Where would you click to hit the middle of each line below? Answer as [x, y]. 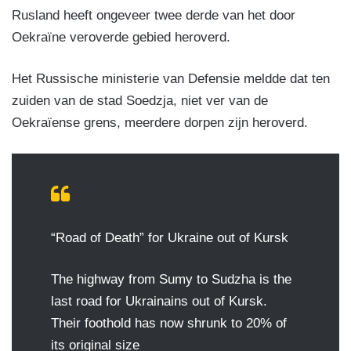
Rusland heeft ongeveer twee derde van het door [154, 16]
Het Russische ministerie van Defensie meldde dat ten [171, 79]
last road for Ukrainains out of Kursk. [159, 302]
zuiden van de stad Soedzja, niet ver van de [140, 101]
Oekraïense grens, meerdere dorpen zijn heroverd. [160, 123]
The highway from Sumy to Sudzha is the [171, 280]
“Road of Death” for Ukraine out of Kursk [170, 238]
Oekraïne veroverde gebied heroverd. [121, 38]
